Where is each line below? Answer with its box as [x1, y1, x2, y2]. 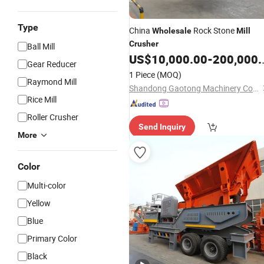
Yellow [27, 197, 51, 209]
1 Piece [129, 69, 155, 80]
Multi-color [27, 180, 66, 191]
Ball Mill [27, 41, 55, 52]
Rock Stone [192, 25, 236, 36]
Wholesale [152, 26, 192, 35]
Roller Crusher [27, 111, 78, 123]
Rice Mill [27, 94, 57, 105]
